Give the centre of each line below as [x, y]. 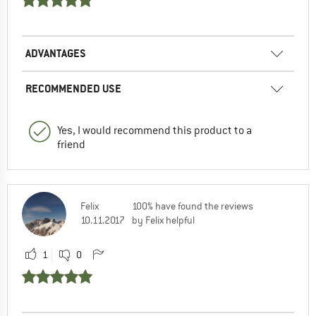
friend [71, 144]
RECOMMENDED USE [73, 88]
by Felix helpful [163, 220]
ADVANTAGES [56, 53]
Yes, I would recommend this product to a [154, 130]
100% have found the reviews [193, 206]
